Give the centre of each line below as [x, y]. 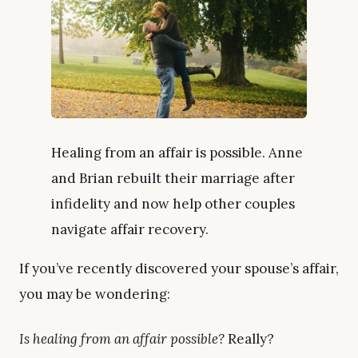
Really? [249, 338]
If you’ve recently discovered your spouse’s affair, [179, 268]
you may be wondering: [95, 294]
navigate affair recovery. [130, 230]
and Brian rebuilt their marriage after [173, 179]
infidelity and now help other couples [173, 204]
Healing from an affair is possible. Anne [177, 153]
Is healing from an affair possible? [122, 338]
